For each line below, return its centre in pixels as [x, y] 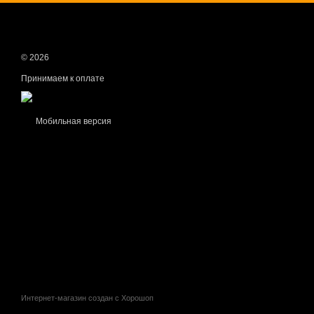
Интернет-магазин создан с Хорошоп [87, 298]
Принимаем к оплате [63, 79]
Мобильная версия [73, 122]
